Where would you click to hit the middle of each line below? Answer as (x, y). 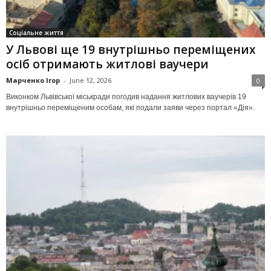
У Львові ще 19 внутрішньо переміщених (131, 50)
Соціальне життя (36, 33)
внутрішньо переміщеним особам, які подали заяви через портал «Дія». (130, 108)
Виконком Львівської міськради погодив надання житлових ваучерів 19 (126, 97)
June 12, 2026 (90, 80)
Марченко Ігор (33, 80)
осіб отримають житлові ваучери (107, 64)
